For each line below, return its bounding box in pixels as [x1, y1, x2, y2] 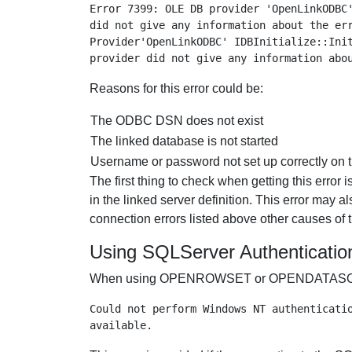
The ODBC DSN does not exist [90, 114, 263, 127]
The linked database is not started [90, 134, 278, 148]
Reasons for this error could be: [90, 82, 263, 95]
